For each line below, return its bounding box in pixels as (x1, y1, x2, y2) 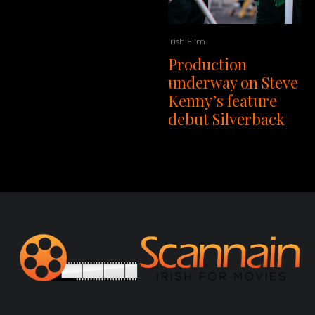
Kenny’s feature (168, 90, 277, 112)
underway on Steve (168, 72, 298, 94)
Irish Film (168, 36, 205, 47)
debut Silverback (168, 108, 285, 130)
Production (168, 53, 247, 75)
